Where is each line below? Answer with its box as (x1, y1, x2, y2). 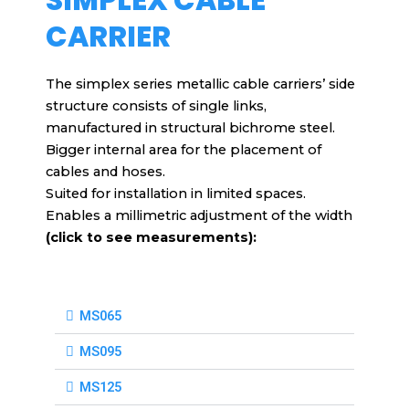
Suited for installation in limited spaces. (46, 184, 306, 202)
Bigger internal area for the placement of (46, 141, 321, 158)
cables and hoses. (46, 163, 165, 180)
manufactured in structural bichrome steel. (46, 119, 335, 136)
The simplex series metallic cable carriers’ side (46, 75, 355, 92)
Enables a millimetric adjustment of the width (46, 206, 352, 224)
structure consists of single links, (46, 97, 267, 114)
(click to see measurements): (46, 228, 257, 246)
